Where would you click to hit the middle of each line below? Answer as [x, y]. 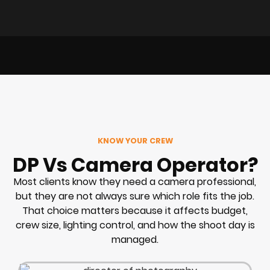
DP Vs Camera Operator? [135, 165]
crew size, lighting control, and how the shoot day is [135, 225]
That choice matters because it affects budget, [135, 210]
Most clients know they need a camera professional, [135, 181]
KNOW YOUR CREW [135, 141]
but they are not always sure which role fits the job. [135, 196]
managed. [135, 239]
